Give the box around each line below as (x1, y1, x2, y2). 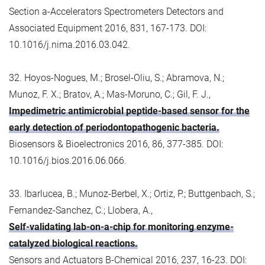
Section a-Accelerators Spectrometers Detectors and (9, 5, 224, 17)
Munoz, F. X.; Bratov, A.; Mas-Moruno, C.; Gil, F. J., (9, 88, 211, 100)
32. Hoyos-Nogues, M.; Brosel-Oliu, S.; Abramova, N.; (9, 72, 224, 83)
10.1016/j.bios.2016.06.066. (9, 154, 127, 166)
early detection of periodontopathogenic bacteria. (9, 121, 219, 133)
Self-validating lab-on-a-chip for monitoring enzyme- (9, 221, 234, 232)
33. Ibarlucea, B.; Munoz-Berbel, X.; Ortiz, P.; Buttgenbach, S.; (9, 188, 255, 199)
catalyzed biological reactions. (9, 237, 138, 249)
